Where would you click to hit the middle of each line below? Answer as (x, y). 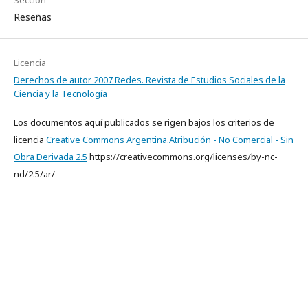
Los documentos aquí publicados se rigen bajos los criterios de (144, 122)
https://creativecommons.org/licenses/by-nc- (183, 157)
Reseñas (33, 17)
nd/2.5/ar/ (34, 174)
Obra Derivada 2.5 (51, 157)
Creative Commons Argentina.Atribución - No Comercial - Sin (170, 140)
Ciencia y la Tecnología (60, 93)
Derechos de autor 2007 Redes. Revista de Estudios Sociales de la (150, 80)
